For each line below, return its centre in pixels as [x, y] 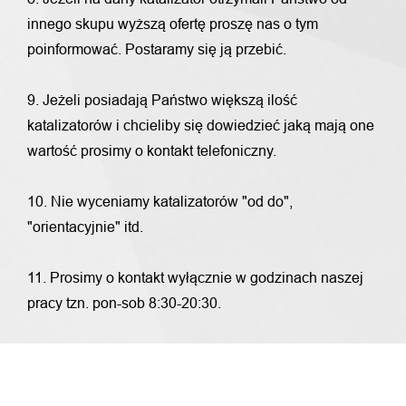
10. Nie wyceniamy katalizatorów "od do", [160, 202]
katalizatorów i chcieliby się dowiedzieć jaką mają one [201, 126]
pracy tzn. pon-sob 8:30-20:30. [124, 303]
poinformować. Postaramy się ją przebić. [157, 49]
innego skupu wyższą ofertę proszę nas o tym [173, 24]
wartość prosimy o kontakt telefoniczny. [152, 151]
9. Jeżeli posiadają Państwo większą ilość [162, 100]
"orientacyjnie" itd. [85, 227]
